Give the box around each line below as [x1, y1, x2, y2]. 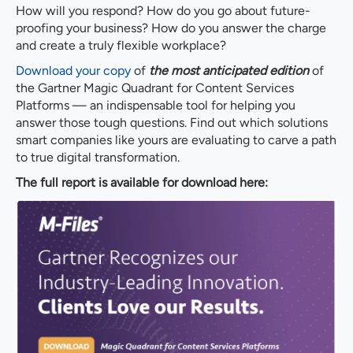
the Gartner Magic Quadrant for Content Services [16, 80, 294, 95]
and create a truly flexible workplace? [16, 37, 226, 53]
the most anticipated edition [149, 62, 309, 78]
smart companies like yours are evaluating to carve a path [16, 132, 336, 147]
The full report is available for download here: [16, 174, 268, 190]
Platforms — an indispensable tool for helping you [16, 97, 295, 113]
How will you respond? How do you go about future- [16, 2, 310, 18]
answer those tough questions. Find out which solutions [16, 114, 328, 130]
